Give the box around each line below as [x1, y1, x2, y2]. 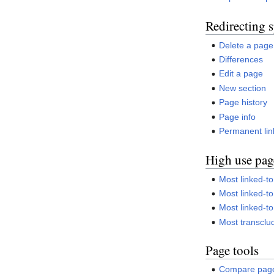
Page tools [206, 241, 259, 259]
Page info [219, 111, 256, 122]
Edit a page [219, 68, 264, 79]
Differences [219, 54, 264, 64]
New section [219, 83, 267, 93]
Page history [219, 97, 268, 108]
